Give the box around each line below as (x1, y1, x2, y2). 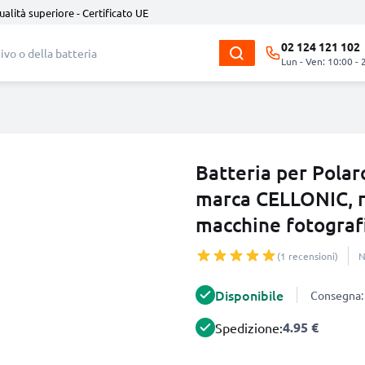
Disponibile (215, 286, 284, 304)
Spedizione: (215, 319, 283, 336)
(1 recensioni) (277, 249, 338, 262)
